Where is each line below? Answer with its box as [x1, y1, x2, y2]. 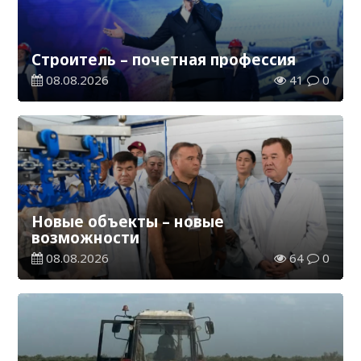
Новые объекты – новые [31, 211, 225, 232]
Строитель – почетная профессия [31, 49, 297, 70]
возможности [31, 227, 140, 248]
